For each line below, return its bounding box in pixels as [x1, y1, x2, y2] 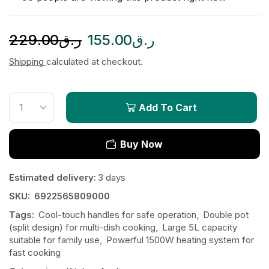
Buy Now [120, 138, 163, 150]
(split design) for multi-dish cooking [9, 221, 156, 233]
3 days [98, 171, 125, 183]
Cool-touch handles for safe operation [38, 208, 196, 220]
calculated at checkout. [46, 56, 143, 67]
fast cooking [9, 246, 61, 258]
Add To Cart [139, 101, 198, 113]
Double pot [203, 208, 249, 220]
